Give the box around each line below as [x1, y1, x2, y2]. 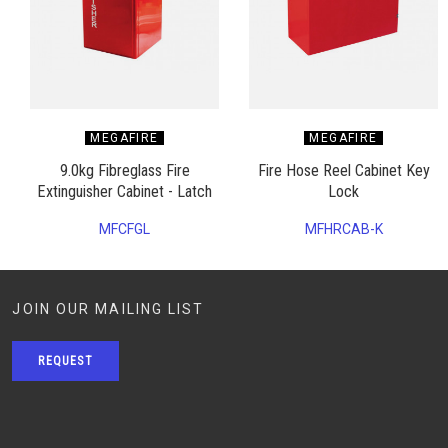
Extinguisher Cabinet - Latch [37, 182, 212, 202]
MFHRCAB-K [304, 220, 383, 237]
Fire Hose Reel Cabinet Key [257, 161, 430, 181]
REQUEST [38, 353, 93, 368]
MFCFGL [99, 220, 150, 237]
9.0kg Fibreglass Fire [59, 161, 190, 181]
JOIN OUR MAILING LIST [12, 300, 205, 317]
